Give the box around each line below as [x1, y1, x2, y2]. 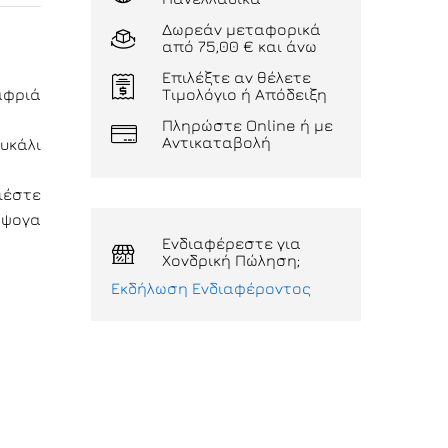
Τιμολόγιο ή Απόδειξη [162, 85, 327, 103]
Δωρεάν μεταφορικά [162, 20, 321, 38]
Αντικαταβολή [162, 133, 271, 151]
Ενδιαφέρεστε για [162, 234, 301, 252]
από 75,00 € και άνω [162, 37, 317, 55]
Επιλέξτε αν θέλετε [162, 68, 311, 86]
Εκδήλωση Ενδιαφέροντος [111, 279, 311, 297]
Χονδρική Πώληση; [162, 251, 300, 269]
